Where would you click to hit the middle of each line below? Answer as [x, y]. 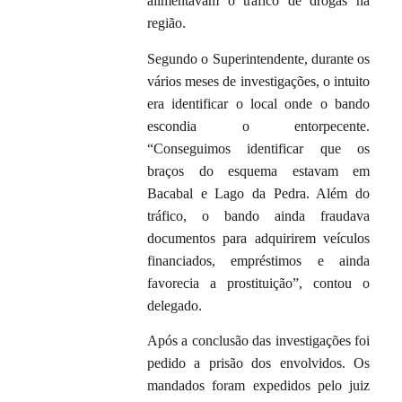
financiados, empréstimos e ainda [259, 260]
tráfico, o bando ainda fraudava [259, 215]
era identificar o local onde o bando [259, 103]
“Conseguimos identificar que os [259, 148]
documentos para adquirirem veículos [259, 238]
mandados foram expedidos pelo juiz [259, 386]
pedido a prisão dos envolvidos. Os [259, 363]
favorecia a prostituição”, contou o [259, 283]
